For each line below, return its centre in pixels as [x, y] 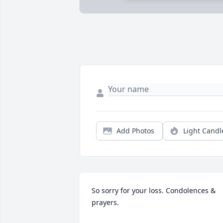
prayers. [105, 203]
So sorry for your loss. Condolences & [154, 191]
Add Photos [135, 131]
